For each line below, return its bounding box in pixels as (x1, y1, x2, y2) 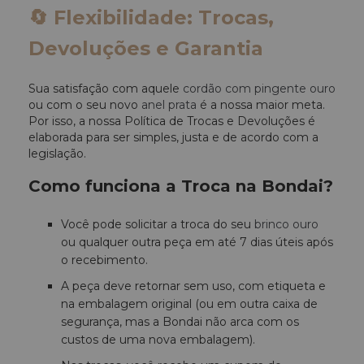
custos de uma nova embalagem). (61, 332, 255, 348)
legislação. (28, 146, 86, 162)
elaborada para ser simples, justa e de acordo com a (28, 130, 318, 145)
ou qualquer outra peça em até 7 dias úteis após (61, 235, 333, 250)
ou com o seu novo (28, 97, 141, 113)
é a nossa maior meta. (197, 97, 325, 113)
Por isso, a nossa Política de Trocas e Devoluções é (28, 114, 315, 129)
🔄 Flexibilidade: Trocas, (28, 6, 274, 30)
